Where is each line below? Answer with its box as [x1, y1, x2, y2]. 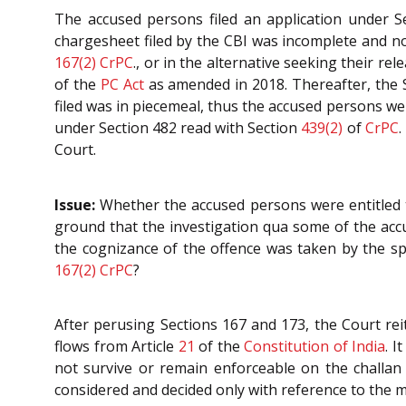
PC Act [100, 73, 144, 94]
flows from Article [54, 336, 179, 357]
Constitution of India [244, 336, 386, 357]
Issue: [54, 194, 95, 215]
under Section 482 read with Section [54, 117, 302, 138]
